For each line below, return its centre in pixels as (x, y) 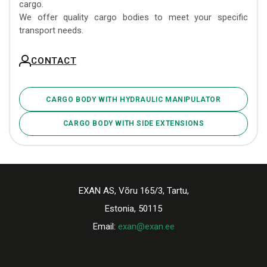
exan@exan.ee (146, 226)
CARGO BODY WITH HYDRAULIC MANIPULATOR (133, 99)
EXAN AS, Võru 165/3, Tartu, (133, 190)
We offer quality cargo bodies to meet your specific (133, 18)
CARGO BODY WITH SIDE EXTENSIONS (133, 124)
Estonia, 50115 (133, 208)
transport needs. (51, 31)
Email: (105, 226)
